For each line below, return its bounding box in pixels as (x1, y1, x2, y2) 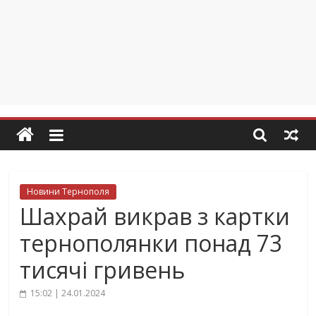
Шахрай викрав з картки (20, 201, 291, 231)
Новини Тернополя (27, 186, 110, 197)
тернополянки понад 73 (20, 228, 283, 258)
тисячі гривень (20, 255, 186, 285)
